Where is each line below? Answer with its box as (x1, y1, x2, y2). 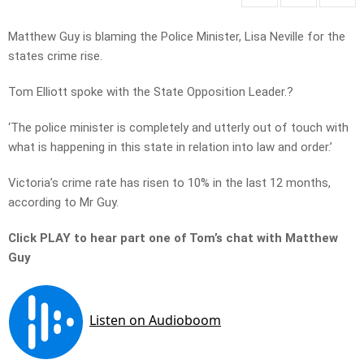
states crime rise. (8, 49, 102, 64)
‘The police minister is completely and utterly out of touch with (8, 120, 349, 136)
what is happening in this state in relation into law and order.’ (8, 140, 336, 155)
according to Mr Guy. (8, 195, 119, 210)
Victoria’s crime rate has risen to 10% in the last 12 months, (8, 175, 331, 191)
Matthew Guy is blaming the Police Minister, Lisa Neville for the (8, 29, 345, 45)
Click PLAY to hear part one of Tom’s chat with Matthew (8, 231, 338, 246)
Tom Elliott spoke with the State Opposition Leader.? (8, 84, 293, 100)
